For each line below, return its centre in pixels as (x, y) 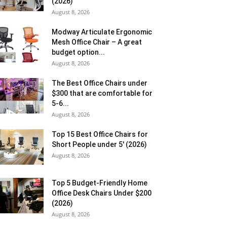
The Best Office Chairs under (100, 83)
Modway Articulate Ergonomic (102, 32)
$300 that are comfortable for (102, 93)
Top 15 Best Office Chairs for (100, 134)
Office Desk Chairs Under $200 (102, 193)
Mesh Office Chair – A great (97, 42)
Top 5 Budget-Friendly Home (100, 183)
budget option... (78, 52)
